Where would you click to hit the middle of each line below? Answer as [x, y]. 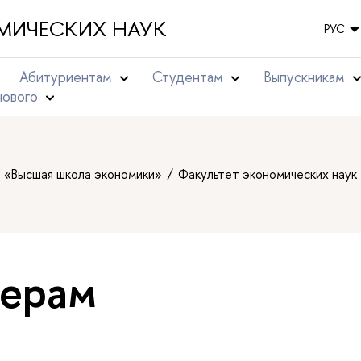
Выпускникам [304, 77]
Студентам [188, 77]
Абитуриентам [66, 77]
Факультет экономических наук [268, 174]
